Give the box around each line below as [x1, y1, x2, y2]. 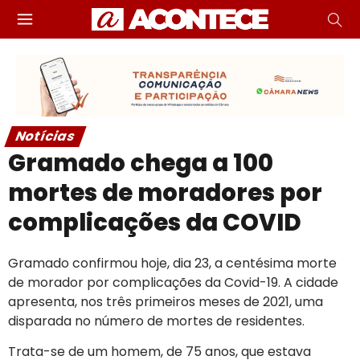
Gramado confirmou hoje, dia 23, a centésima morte [8, 253, 337, 272]
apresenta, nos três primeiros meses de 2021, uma [8, 292, 323, 311]
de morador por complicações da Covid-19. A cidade [8, 272, 338, 292]
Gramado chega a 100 [8, 146, 273, 179]
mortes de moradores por [8, 176, 322, 209]
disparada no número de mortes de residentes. [8, 311, 305, 330]
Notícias [12, 126, 79, 145]
